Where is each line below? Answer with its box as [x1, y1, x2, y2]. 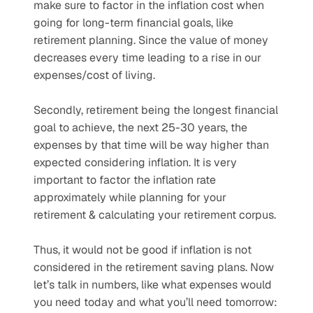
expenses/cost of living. [34, 68, 155, 82]
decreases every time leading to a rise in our [34, 50, 261, 65]
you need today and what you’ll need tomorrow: [34, 295, 277, 310]
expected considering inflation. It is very [34, 155, 237, 170]
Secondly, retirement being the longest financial [34, 103, 278, 117]
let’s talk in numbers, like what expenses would [34, 277, 272, 292]
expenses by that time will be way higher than [34, 138, 269, 152]
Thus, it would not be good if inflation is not [34, 242, 252, 257]
